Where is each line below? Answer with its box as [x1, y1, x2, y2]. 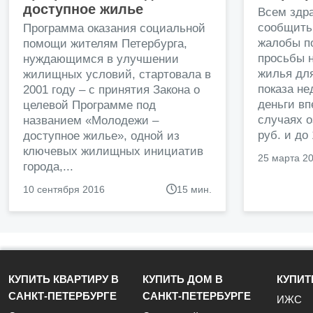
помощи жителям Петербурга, [23, 36, 187, 50]
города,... [23, 159, 73, 173]
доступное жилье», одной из [23, 129, 180, 143]
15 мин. [177, 183, 212, 195]
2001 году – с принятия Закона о [23, 82, 200, 96]
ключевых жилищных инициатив [23, 144, 203, 158]
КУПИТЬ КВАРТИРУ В [8, 273, 119, 285]
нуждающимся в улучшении [23, 52, 179, 66]
